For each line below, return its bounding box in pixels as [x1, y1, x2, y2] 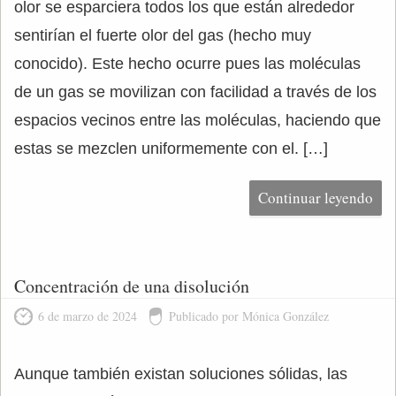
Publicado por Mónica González [169, 308, 329, 324]
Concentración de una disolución [14, 274, 249, 298]
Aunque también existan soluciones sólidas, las [14, 365, 347, 383]
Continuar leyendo [258, 187, 373, 208]
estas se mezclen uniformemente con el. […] [14, 140, 328, 157]
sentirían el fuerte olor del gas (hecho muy [14, 27, 311, 44]
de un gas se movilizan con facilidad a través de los [14, 83, 377, 101]
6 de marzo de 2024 [38, 308, 137, 324]
